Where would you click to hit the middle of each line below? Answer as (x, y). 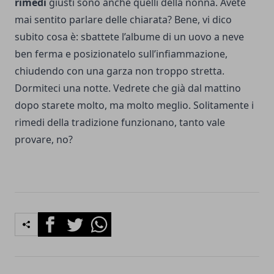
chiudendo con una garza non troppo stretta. (120, 71)
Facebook (60, 219)
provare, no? (44, 139)
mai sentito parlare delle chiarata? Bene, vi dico (123, 19)
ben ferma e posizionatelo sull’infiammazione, (121, 54)
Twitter (78, 219)
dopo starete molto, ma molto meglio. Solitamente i (134, 105)
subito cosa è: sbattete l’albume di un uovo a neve (129, 36)
